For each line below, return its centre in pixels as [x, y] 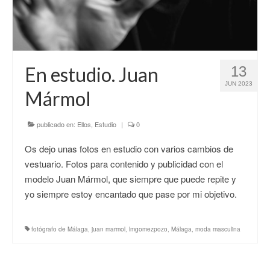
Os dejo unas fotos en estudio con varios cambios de [129, 148]
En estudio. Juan [92, 74]
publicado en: [56, 124]
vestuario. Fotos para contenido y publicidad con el [124, 163]
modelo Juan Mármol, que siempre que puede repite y [130, 178]
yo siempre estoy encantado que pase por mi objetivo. [131, 193]
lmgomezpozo [148, 229]
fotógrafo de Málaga [60, 229]
